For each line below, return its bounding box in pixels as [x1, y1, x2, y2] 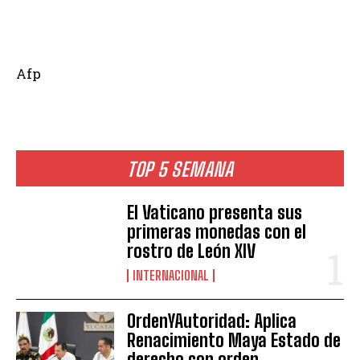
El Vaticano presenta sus [127, 202, 303, 224]
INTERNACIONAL [133, 268, 210, 284]
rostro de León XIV [127, 240, 256, 263]
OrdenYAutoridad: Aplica [127, 310, 297, 333]
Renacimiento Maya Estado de [127, 329, 342, 352]
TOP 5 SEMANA [127, 157, 233, 182]
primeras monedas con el [127, 221, 307, 243]
